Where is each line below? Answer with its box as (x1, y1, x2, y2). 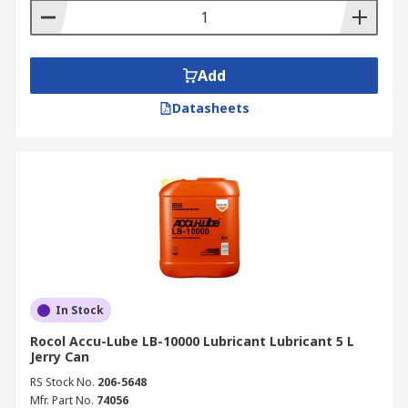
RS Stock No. (30, 374, 95, 390)
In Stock (56, 302, 104, 318)
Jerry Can (30, 348, 89, 365)
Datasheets (171, 99, 250, 117)
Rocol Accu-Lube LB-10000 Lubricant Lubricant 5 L (30, 332, 354, 350)
